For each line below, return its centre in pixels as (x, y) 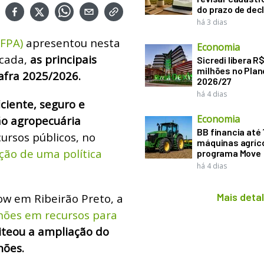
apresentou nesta (72, 42)
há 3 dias (212, 22)
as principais (63, 59)
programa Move (229, 153)
